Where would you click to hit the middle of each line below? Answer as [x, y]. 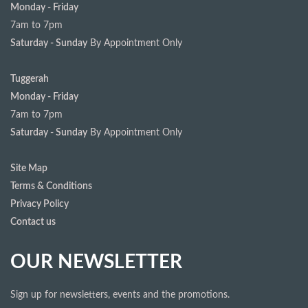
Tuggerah [30, 79]
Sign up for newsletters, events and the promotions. [120, 295]
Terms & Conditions [51, 186]
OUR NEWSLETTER [96, 262]
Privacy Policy [40, 204]
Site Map [29, 168]
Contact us [33, 222]
